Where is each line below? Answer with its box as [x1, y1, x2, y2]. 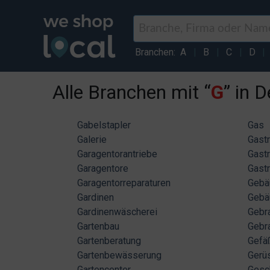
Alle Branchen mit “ [52, 81, 211, 104]
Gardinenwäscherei [77, 206, 157, 218]
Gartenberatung [77, 235, 141, 247]
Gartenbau [77, 221, 119, 233]
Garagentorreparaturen [77, 177, 171, 189]
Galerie [77, 134, 107, 146]
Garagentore [77, 163, 128, 175]
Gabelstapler [77, 119, 131, 131]
